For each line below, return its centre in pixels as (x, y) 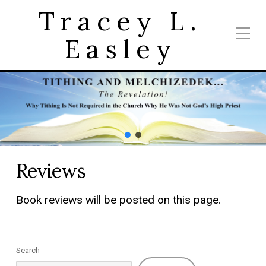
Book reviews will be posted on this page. (118, 200)
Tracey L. (121, 21)
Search (28, 251)
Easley (121, 49)
